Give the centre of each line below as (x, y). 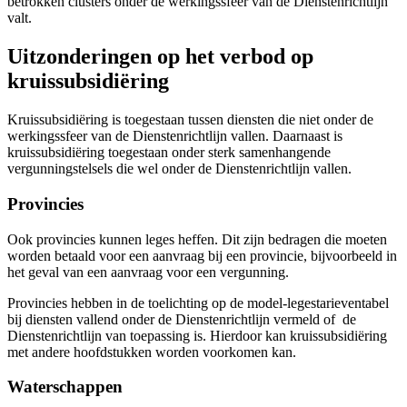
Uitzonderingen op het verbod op (160, 57)
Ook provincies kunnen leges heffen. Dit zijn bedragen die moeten (197, 239)
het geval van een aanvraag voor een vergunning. (148, 272)
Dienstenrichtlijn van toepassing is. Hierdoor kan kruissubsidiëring (197, 335)
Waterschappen (65, 387)
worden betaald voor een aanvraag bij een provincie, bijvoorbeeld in (202, 255)
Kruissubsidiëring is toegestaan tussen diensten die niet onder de (190, 120)
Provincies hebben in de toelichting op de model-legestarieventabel (198, 303)
